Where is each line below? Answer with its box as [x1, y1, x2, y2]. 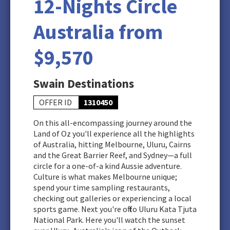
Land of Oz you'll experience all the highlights [33, 128, 195, 139]
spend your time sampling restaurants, [33, 182, 170, 193]
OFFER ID [39, 97, 73, 107]
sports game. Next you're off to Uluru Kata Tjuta [33, 204, 197, 214]
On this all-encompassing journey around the [33, 118, 192, 128]
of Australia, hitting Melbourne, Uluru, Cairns [33, 139, 191, 149]
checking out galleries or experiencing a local [33, 193, 191, 203]
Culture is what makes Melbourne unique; [33, 171, 177, 182]
